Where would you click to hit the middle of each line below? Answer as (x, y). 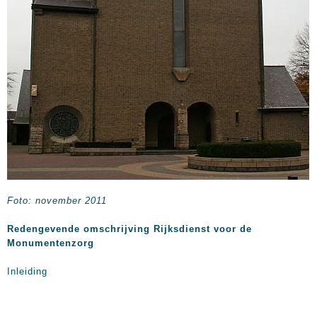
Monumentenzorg (51, 243)
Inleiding (27, 271)
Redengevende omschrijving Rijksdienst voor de (129, 229)
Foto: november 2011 (57, 201)
